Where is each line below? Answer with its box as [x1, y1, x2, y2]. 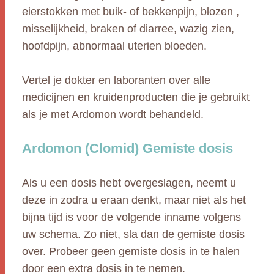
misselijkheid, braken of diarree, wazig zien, [22, 23, 234, 35]
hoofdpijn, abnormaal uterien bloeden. [22, 40, 207, 52]
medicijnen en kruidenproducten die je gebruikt [22, 91, 250, 103]
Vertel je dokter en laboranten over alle [22, 74, 210, 86]
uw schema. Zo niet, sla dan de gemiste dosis [22, 228, 245, 240]
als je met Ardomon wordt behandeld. [22, 108, 204, 120]
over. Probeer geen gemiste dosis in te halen [22, 245, 240, 257]
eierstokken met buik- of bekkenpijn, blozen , [22, 6, 239, 18]
